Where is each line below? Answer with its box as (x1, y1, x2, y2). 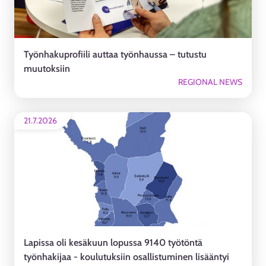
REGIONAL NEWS (178, 77, 242, 87)
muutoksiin (24, 63, 70, 74)
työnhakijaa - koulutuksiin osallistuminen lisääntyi (24, 251, 229, 262)
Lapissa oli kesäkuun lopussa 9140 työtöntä (24, 237, 202, 248)
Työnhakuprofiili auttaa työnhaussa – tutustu (24, 49, 207, 60)
